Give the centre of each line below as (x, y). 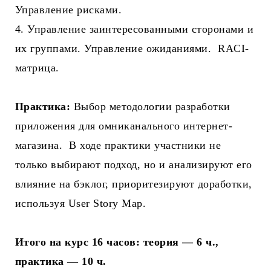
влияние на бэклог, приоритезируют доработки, (134, 184)
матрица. (37, 68)
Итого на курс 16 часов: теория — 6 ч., (117, 242)
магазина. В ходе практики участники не (118, 145)
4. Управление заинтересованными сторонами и (135, 29)
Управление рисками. (69, 10)
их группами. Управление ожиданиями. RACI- (132, 49)
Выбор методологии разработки (150, 107)
